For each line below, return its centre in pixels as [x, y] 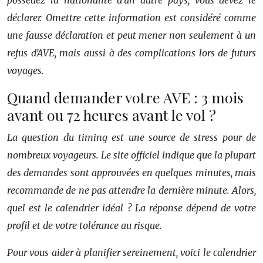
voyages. [26, 71]
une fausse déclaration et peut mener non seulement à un [131, 36]
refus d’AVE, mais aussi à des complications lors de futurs [131, 53]
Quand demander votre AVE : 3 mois [125, 97]
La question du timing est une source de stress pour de [131, 138]
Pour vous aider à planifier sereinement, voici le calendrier [131, 253]
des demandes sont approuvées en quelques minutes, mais [131, 173]
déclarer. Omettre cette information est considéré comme [131, 18]
